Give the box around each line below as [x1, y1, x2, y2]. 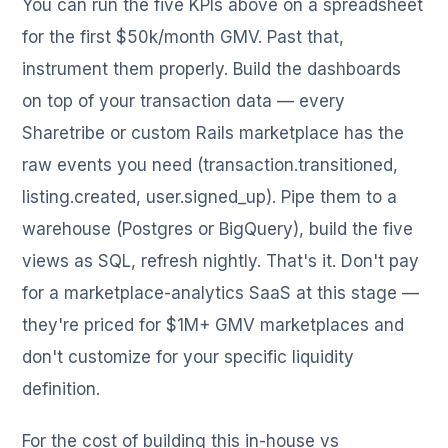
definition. [22, 379, 101, 400]
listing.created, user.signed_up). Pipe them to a [22, 187, 398, 208]
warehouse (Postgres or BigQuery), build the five [22, 219, 414, 240]
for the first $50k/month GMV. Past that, [22, 27, 345, 48]
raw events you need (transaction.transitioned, [22, 155, 399, 176]
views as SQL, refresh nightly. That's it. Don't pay [22, 251, 420, 272]
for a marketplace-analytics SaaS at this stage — [22, 283, 420, 304]
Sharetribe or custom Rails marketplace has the [22, 123, 405, 144]
